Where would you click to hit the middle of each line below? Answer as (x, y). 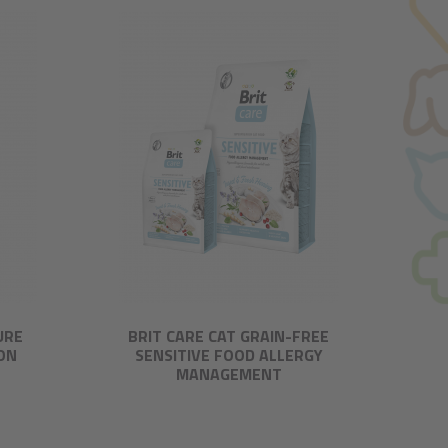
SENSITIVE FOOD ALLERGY (228, 355)
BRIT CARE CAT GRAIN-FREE (229, 336)
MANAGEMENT (228, 374)
